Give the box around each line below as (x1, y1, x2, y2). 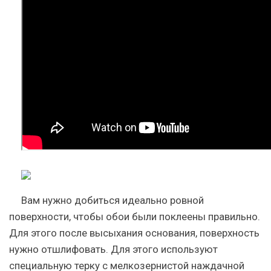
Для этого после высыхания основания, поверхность (9, 227, 260, 239)
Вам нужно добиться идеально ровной (21, 194, 204, 206)
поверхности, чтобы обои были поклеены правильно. (9, 211, 260, 223)
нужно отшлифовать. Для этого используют (9, 243, 218, 255)
